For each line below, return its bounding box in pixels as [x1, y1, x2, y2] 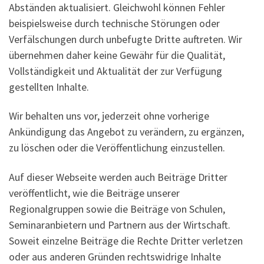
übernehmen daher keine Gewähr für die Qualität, [9, 48, 225, 62]
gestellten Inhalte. [9, 80, 89, 94]
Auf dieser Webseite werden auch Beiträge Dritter [9, 170, 227, 184]
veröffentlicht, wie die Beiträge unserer [9, 186, 180, 200]
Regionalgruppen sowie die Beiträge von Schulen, [9, 202, 225, 216]
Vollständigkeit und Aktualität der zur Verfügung [9, 64, 222, 78]
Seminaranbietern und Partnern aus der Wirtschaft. [9, 217, 230, 232]
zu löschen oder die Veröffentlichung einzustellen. [9, 141, 225, 155]
